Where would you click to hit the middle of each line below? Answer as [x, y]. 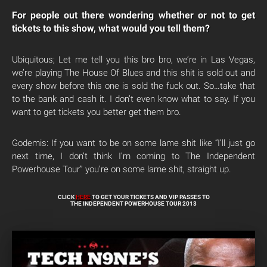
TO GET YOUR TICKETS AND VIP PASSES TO [150, 197]
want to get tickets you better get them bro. [97, 112]
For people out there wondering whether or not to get [133, 15]
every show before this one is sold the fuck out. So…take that [133, 86]
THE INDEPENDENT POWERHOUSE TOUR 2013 [133, 203]
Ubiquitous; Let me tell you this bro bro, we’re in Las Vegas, [133, 59]
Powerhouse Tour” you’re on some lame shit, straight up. [122, 169]
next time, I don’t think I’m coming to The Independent [133, 156]
